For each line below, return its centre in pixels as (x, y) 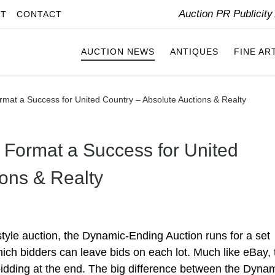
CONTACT (39, 14)
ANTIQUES (194, 52)
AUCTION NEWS (118, 52)
